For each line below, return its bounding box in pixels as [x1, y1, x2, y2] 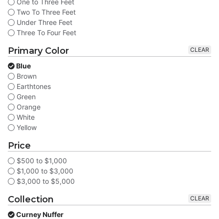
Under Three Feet [15, 18, 72, 27]
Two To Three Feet [15, 8, 76, 17]
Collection [8, 194, 54, 205]
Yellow [15, 123, 37, 132]
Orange [15, 103, 41, 111]
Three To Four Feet [15, 28, 76, 37]
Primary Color [8, 45, 69, 57]
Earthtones [15, 82, 51, 91]
